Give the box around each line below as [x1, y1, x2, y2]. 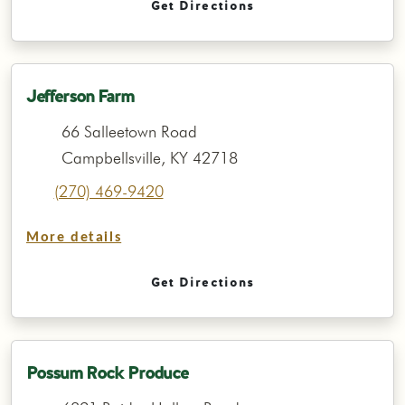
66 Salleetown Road [61, 122, 197, 142]
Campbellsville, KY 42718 [61, 148, 238, 168]
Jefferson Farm [26, 83, 134, 108]
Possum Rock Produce [26, 360, 188, 384]
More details [26, 231, 122, 246]
